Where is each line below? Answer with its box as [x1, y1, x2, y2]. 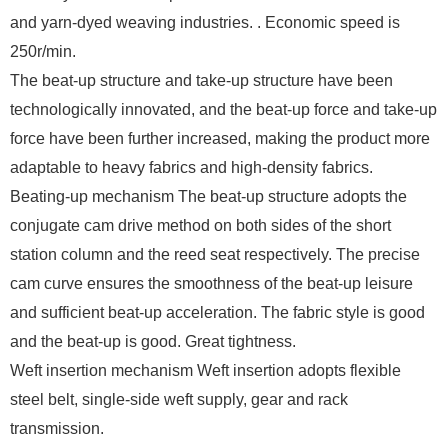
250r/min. [10, 43, 76, 61]
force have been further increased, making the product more [10, 130, 430, 148]
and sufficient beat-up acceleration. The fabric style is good [10, 304, 425, 322]
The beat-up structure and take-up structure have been [10, 72, 393, 90]
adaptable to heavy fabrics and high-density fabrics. [10, 159, 373, 177]
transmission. [10, 420, 104, 438]
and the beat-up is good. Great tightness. [10, 333, 296, 351]
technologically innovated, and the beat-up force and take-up [10, 101, 437, 119]
